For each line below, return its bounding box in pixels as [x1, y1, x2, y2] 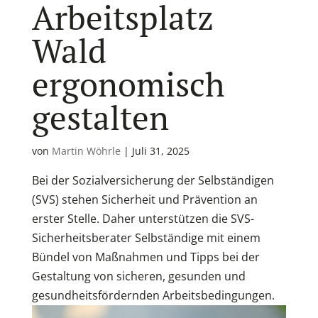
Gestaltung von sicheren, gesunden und [31, 268, 246, 285]
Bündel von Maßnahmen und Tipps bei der [31, 249, 260, 265]
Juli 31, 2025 [131, 144, 190, 158]
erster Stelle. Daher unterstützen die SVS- [31, 211, 254, 227]
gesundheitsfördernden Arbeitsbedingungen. [31, 287, 275, 304]
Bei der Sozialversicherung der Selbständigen [31, 172, 274, 189]
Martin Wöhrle [51, 144, 121, 158]
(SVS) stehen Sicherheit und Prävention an [31, 192, 258, 208]
